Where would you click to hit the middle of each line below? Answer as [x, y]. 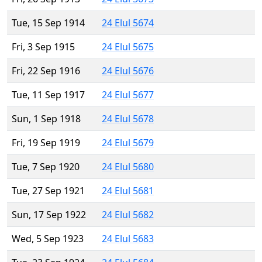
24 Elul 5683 [128, 239]
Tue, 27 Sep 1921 [48, 191]
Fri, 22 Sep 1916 [46, 71]
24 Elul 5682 [128, 215]
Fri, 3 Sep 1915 [43, 47]
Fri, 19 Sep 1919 [46, 143]
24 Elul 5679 [128, 143]
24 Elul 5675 [128, 47]
